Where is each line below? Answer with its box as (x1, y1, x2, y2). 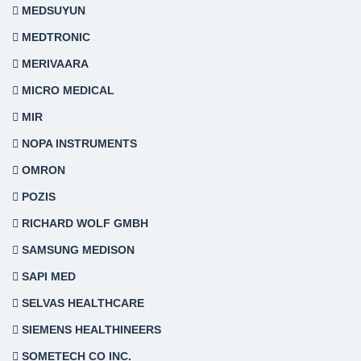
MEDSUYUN (19, 4, 85, 18)
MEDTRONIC (19, 31, 90, 44)
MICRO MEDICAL (19, 84, 114, 98)
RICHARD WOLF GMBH (19, 217, 148, 230)
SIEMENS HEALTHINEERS (19, 323, 161, 337)
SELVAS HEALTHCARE (19, 297, 144, 310)
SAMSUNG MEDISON (19, 243, 135, 257)
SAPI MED (19, 270, 76, 284)
